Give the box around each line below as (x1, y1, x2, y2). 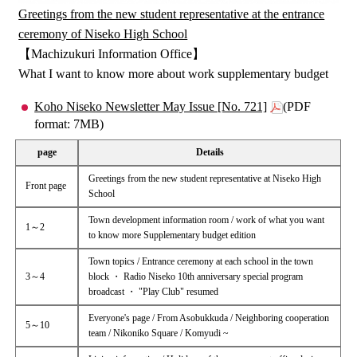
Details (195, 146, 224, 158)
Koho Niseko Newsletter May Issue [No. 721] (34, 99, 268, 113)
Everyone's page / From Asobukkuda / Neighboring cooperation (88, 312, 330, 324)
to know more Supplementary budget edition (88, 229, 257, 241)
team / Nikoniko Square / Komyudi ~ (88, 327, 229, 339)
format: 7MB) (34, 116, 104, 131)
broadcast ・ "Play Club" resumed (88, 285, 219, 297)
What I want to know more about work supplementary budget (18, 66, 329, 80)
